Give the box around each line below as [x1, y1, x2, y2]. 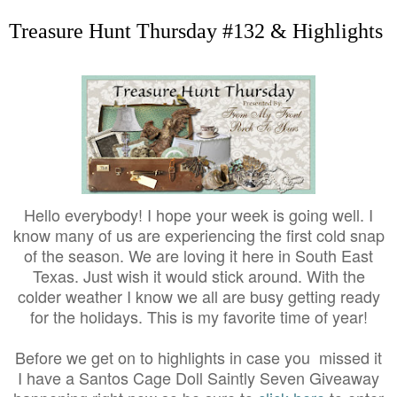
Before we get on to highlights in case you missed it [15, 345, 382, 369]
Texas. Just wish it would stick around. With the [32, 263, 365, 287]
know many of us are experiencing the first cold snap [12, 222, 385, 246]
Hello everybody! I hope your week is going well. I [24, 202, 373, 226]
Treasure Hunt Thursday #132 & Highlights [9, 19, 383, 43]
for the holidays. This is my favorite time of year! [29, 304, 368, 328]
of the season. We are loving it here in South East [24, 243, 373, 267]
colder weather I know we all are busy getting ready [17, 284, 380, 307]
